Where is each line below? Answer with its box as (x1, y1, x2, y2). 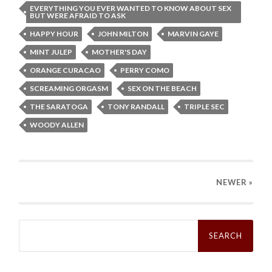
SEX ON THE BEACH (127, 83, 197, 93)
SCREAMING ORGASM (30, 83, 109, 93)
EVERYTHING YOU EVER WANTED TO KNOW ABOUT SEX (30, 3, 232, 13)
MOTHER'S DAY (92, 47, 148, 56)
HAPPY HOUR (30, 29, 79, 38)
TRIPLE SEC (184, 101, 225, 111)
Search (19, 218, 47, 229)
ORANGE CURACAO (30, 65, 101, 75)
